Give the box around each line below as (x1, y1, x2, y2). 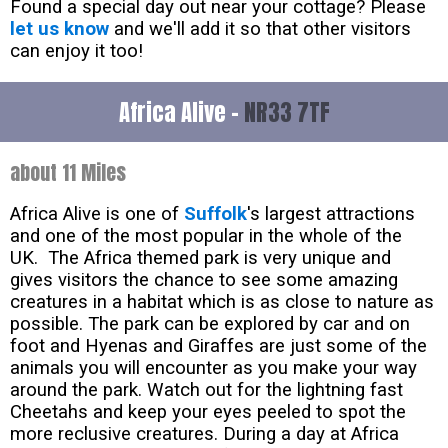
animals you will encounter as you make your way (10, 357, 417, 380)
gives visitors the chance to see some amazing (10, 269, 398, 292)
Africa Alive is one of (10, 203, 184, 226)
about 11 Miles (10, 157, 126, 189)
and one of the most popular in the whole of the (10, 225, 402, 248)
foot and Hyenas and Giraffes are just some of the (10, 335, 427, 358)
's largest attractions (247, 203, 415, 226)
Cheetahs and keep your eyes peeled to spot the (10, 401, 406, 424)
